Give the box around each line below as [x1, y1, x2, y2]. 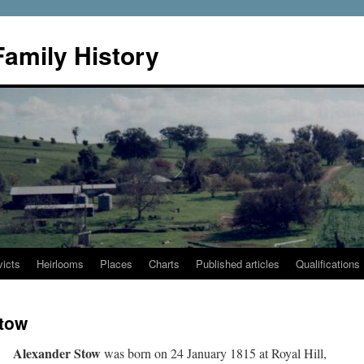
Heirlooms [37, 256, 84, 271]
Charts [149, 256, 180, 271]
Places [100, 256, 132, 271]
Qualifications [296, 256, 360, 271]
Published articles [196, 256, 279, 271]
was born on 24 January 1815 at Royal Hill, [101, 344, 327, 362]
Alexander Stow [13, 344, 101, 362]
